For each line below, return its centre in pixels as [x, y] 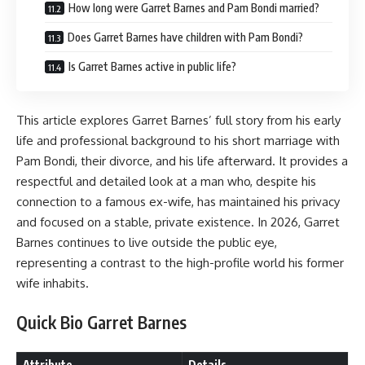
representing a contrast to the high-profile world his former [180, 262]
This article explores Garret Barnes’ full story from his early [178, 120]
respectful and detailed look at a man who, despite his [166, 181]
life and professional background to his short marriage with [178, 140]
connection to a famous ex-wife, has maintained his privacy [178, 201]
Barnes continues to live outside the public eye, [147, 242]
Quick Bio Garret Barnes [101, 323]
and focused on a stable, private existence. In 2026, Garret [178, 222]
